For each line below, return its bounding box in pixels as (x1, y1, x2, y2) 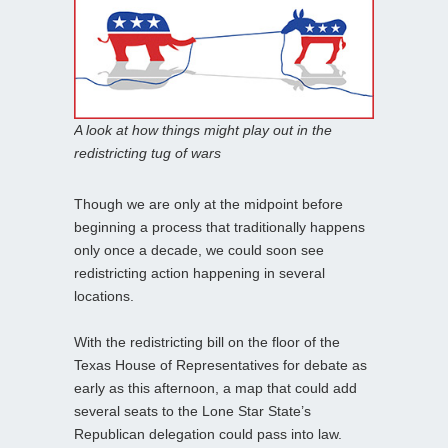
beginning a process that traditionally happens (74, 219, 365, 236)
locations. (74, 288, 134, 305)
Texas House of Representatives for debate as (74, 357, 367, 374)
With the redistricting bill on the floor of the (74, 334, 340, 351)
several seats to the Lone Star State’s (74, 403, 311, 420)
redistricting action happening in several (74, 265, 325, 282)
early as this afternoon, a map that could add (74, 380, 357, 397)
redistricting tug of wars (74, 145, 221, 162)
